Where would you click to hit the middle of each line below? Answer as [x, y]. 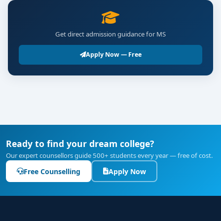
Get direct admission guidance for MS [110, 34]
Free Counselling [52, 171]
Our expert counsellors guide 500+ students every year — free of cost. [110, 155]
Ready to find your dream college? [80, 144]
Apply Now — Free [113, 55]
